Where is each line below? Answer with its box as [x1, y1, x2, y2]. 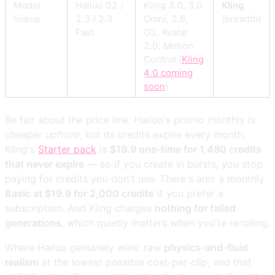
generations [5, 216, 61, 229]
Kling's [5, 142, 38, 155]
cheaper [5, 128, 45, 141]
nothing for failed [155, 201, 236, 214]
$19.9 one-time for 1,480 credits [110, 142, 261, 155]
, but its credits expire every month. [80, 128, 246, 141]
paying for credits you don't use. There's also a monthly [5, 172, 265, 185]
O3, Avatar [144, 26, 188, 38]
